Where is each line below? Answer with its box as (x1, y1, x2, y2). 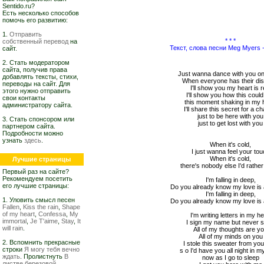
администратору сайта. (2, 101, 72, 108)
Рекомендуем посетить (2, 175, 72, 182)
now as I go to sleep (202, 254, 259, 261)
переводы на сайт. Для (2, 80, 70, 87)
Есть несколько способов (2, 9, 79, 16)
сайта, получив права (2, 66, 67, 73)
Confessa (38, 210, 66, 217)
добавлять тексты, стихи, (2, 73, 78, 80)
